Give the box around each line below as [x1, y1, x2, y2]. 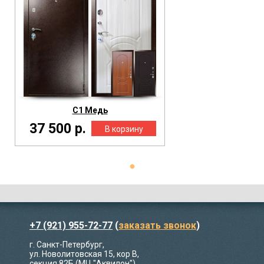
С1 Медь [72, 105, 108, 115]
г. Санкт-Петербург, [29, 240, 104, 250]
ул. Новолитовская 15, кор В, [29, 249, 139, 259]
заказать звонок [118, 220, 196, 232]
